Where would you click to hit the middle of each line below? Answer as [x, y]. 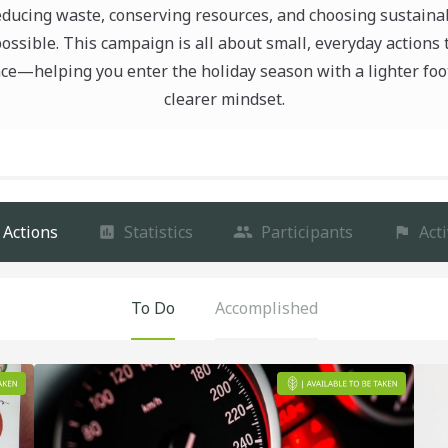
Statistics [158, 232]
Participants [306, 232]
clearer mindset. [224, 99]
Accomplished [266, 308]
